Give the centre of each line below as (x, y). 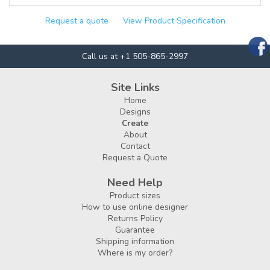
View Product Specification (174, 21)
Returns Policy (135, 219)
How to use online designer (135, 207)
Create (135, 124)
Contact (135, 146)
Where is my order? (135, 253)
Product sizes (135, 196)
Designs (135, 112)
